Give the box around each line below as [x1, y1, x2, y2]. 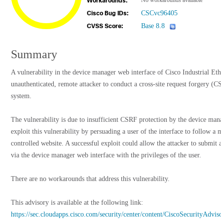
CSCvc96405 [141, 9, 178, 17]
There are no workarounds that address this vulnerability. [11, 175, 170, 183]
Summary [11, 48, 57, 61]
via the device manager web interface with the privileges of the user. [11, 151, 201, 159]
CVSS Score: [87, 23, 123, 30]
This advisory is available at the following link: [11, 199, 143, 206]
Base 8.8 [141, 22, 165, 30]
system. [11, 92, 32, 100]
